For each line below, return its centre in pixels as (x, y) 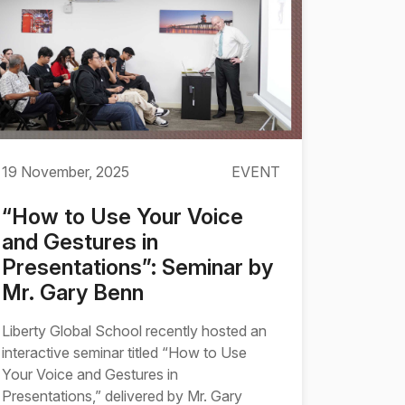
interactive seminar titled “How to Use (124, 353)
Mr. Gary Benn (73, 292)
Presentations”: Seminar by (137, 267)
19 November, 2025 (66, 172)
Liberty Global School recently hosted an (134, 331)
